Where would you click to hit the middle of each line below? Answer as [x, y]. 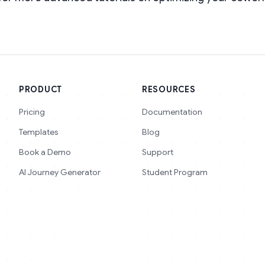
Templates [39, 132]
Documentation [172, 112]
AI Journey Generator [60, 172]
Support [158, 152]
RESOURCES [169, 89]
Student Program [175, 172]
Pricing [32, 112]
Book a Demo [45, 152]
